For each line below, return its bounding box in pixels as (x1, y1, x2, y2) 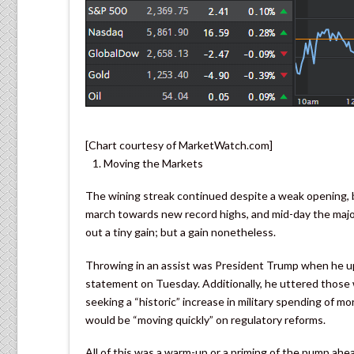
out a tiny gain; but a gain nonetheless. (85, 225, 276, 239)
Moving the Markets (104, 156, 204, 170)
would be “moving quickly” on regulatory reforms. (85, 312, 326, 326)
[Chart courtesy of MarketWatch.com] (85, 137, 273, 152)
